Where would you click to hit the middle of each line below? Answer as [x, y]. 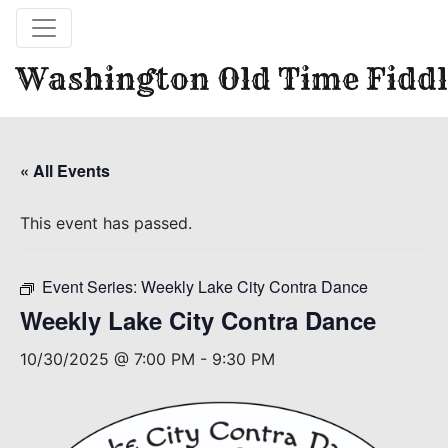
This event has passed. [106, 223]
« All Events [65, 170]
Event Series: [91, 286]
